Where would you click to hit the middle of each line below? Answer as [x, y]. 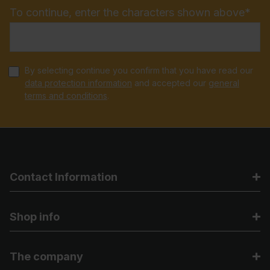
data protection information [78, 83]
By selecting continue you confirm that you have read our [139, 70]
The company [46, 256]
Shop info [35, 217]
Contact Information [64, 177]
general [224, 83]
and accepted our [170, 83]
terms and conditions [66, 95]
